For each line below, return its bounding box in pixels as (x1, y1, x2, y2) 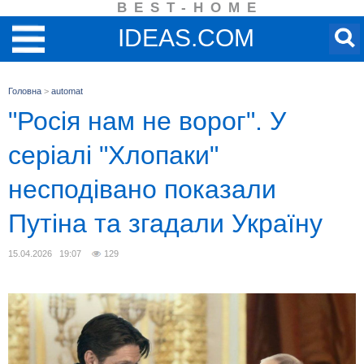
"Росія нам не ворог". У (8, 106, 286, 136)
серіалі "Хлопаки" (8, 141, 219, 170)
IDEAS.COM (118, 24, 254, 51)
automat (51, 86, 83, 96)
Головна (8, 86, 41, 96)
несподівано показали (8, 175, 276, 204)
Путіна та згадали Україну (8, 209, 323, 238)
